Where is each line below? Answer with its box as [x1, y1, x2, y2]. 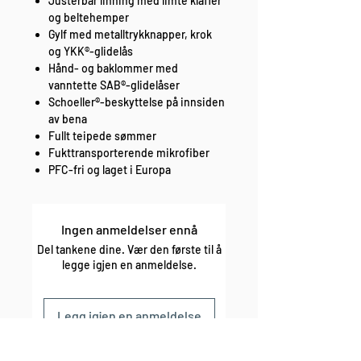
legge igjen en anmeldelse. [61, 258, 197, 272]
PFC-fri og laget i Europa [48, 163, 171, 177]
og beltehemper [48, 10, 129, 25]
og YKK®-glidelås [48, 44, 133, 59]
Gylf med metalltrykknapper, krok [48, 27, 212, 42]
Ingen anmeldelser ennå [60, 222, 197, 238]
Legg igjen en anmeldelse [56, 308, 201, 324]
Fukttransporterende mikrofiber [48, 146, 210, 160]
